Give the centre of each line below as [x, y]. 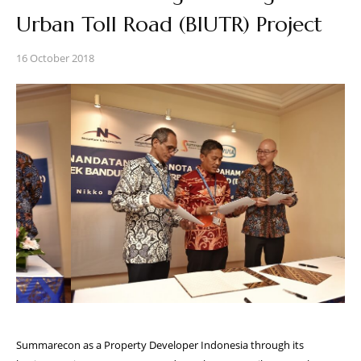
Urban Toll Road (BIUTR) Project [169, 24]
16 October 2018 [55, 58]
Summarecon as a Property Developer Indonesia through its [160, 345]
